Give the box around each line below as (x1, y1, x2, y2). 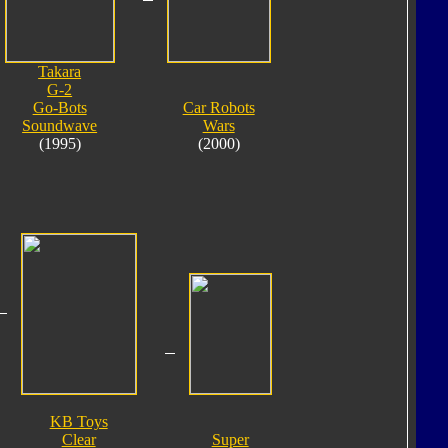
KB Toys (49, 412, 108, 430)
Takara (38, 62, 82, 80)
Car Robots (182, 98, 255, 116)
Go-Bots (32, 98, 87, 116)
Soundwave (22, 116, 98, 134)
